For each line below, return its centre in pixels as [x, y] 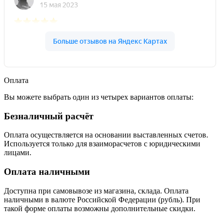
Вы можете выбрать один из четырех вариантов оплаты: [99, 97]
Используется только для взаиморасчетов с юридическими [102, 144]
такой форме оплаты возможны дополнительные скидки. [100, 208]
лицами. [18, 153]
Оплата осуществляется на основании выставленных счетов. [106, 135]
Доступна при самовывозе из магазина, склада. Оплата [96, 191]
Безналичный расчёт [49, 116]
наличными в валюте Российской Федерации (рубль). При [102, 199]
